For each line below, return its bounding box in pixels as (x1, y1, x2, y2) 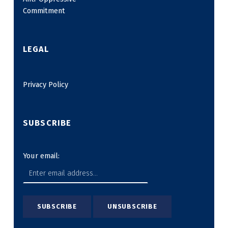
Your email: (22, 151, 60, 160)
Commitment (22, 6, 65, 16)
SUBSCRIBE (22, 118, 72, 128)
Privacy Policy (22, 80, 68, 90)
